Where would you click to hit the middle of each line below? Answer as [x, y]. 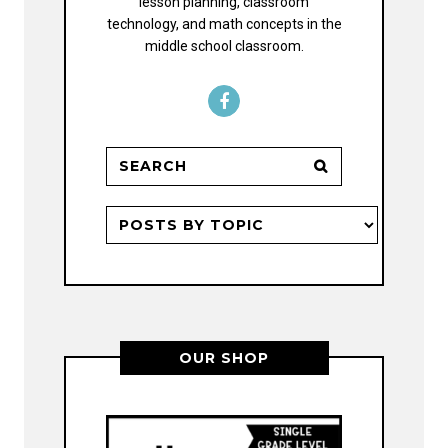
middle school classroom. [224, 46]
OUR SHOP [224, 358]
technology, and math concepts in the [224, 24]
